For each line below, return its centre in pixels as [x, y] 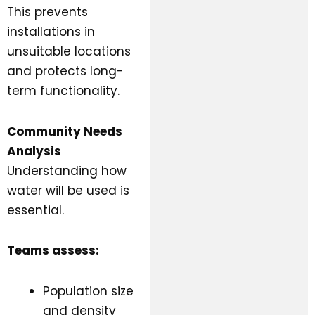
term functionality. [63, 90]
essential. [36, 210]
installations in [51, 31]
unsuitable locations [69, 51]
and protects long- [65, 71]
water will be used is [68, 190]
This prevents [47, 12]
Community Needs [65, 131]
